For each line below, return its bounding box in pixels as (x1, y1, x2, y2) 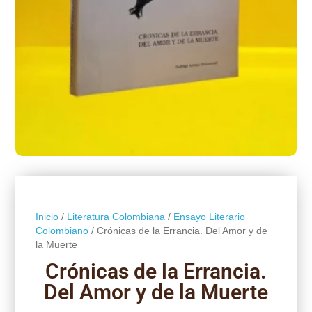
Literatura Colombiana (66, 210, 165, 222)
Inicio (35, 210, 58, 222)
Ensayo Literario (173, 210, 245, 222)
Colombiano (35, 224, 88, 236)
